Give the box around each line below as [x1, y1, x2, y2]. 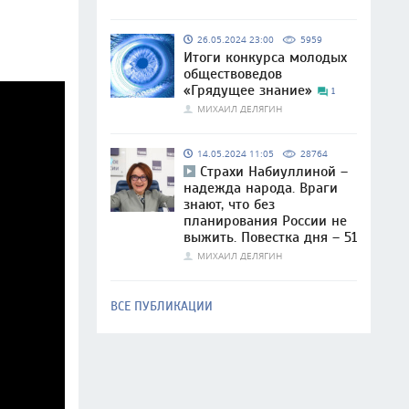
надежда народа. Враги [184, 180, 338, 196]
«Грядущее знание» [184, 82, 317, 99]
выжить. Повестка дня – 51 [184, 229, 357, 246]
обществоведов [184, 66, 282, 82]
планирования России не [184, 213, 347, 229]
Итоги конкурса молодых [184, 49, 347, 66]
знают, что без [184, 196, 275, 213]
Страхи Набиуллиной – [200, 163, 348, 180]
